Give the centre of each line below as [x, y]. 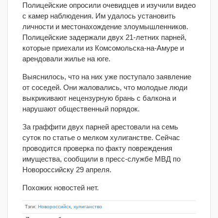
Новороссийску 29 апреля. [67, 170]
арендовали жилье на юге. [66, 59]
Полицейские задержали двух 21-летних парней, [104, 37]
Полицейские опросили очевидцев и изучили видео [109, 5]
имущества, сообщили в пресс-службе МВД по [101, 159]
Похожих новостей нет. [61, 188]
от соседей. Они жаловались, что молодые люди [105, 87]
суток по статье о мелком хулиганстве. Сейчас [101, 137]
